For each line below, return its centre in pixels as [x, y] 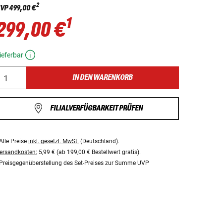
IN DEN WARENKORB [103, 77]
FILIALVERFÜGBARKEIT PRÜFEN [96, 108]
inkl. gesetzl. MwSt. [54, 141]
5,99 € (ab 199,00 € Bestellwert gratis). [89, 152]
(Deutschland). [99, 141]
